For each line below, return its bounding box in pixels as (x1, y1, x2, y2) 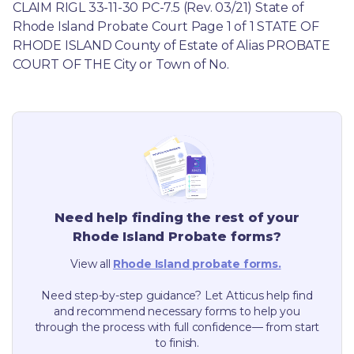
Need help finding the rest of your (55, 209, 299, 225)
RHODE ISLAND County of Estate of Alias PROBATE (13, 37, 330, 53)
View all (70, 256, 111, 271)
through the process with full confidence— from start (34, 319, 320, 334)
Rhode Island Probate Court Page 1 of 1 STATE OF (13, 18, 319, 34)
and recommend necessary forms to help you (54, 303, 300, 318)
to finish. (155, 335, 199, 350)
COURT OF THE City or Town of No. (13, 56, 229, 72)
